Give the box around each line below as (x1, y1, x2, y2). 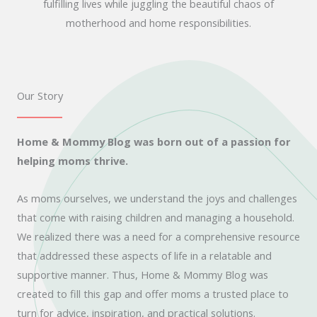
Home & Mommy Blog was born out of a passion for (17, 134, 291, 149)
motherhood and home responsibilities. (66, 16, 251, 30)
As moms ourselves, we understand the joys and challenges (17, 191, 297, 206)
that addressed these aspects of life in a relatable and (17, 248, 272, 263)
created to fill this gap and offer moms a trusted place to (17, 287, 289, 301)
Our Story (17, 88, 63, 103)
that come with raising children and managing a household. (17, 210, 294, 225)
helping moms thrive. (17, 153, 128, 168)
